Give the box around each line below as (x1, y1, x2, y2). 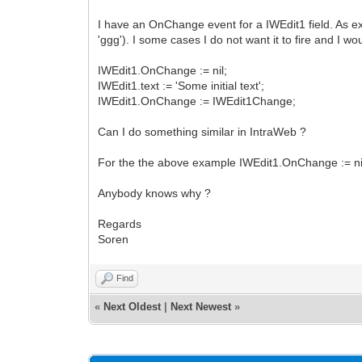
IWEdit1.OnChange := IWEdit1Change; (98, 94, 297, 107)
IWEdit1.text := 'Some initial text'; (98, 78, 265, 92)
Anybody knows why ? (98, 186, 212, 200)
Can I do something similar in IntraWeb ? (98, 124, 307, 138)
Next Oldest (103, 300, 162, 313)
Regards (98, 217, 142, 230)
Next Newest (170, 300, 232, 313)
